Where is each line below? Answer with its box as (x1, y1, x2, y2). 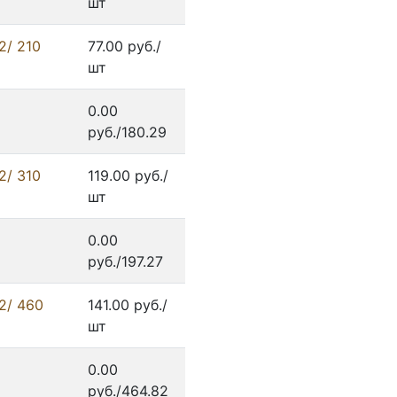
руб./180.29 (88, 123, 167, 142)
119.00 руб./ (88, 167, 168, 185)
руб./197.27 (88, 253, 163, 271)
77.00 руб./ (88, 37, 161, 56)
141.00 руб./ (88, 296, 167, 315)
